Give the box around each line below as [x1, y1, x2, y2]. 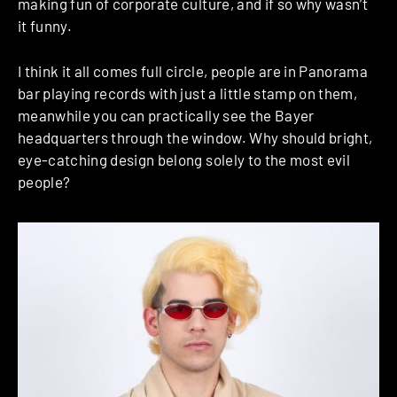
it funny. [18, 17, 73, 35]
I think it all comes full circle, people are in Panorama [18, 61, 369, 80]
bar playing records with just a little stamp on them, [18, 83, 358, 102]
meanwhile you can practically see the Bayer [18, 105, 315, 124]
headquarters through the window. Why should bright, [18, 128, 373, 146]
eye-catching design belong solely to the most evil [18, 150, 350, 168]
